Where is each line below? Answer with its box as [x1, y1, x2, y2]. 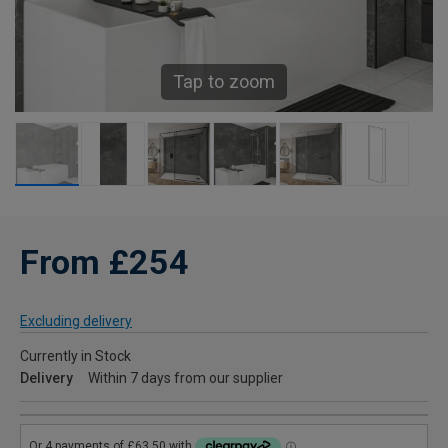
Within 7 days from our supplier [88, 370, 283, 387]
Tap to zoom [173, 71, 275, 93]
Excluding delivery [20, 313, 132, 330]
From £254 [20, 242, 189, 283]
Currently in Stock [20, 348, 131, 365]
